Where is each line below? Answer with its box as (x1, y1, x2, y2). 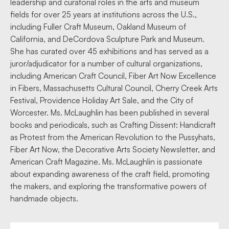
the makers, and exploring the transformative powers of (10, 181, 207, 192)
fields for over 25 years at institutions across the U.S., (10, 9, 197, 20)
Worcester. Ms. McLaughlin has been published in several (10, 107, 209, 118)
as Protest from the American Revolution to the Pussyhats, (10, 132, 215, 143)
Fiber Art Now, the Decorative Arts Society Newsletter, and (10, 144, 215, 155)
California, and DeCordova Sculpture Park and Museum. (10, 34, 204, 44)
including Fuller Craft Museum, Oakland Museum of (10, 21, 186, 32)
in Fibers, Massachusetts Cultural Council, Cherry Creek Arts (10, 83, 218, 94)
